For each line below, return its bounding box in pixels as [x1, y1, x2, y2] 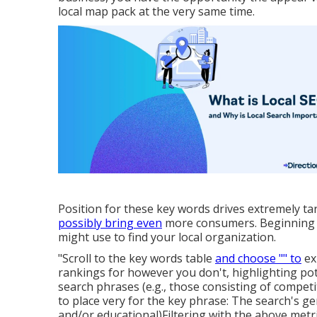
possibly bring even [58, 215, 162, 231]
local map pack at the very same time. [58, 4, 255, 19]
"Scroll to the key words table [58, 250, 215, 267]
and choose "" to [215, 250, 301, 267]
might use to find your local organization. [58, 229, 276, 246]
